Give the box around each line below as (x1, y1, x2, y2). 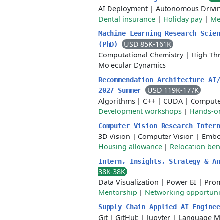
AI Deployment (98, 4, 148, 13)
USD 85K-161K (124, 39, 171, 49)
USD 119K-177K (147, 85, 199, 95)
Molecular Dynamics (98, 60, 166, 70)
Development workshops (98, 107, 182, 116)
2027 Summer (98, 86, 145, 94)
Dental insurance (98, 14, 155, 24)
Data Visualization (98, 177, 159, 187)
